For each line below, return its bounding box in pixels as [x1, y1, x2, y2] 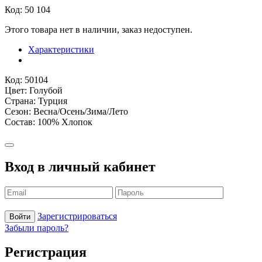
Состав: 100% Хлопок [5, 116, 92, 127]
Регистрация [5, 244, 87, 260]
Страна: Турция [5, 95, 67, 106]
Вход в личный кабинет [5, 158, 156, 174]
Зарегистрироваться [37, 211, 117, 221]
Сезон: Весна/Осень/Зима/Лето [5, 106, 128, 116]
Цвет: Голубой [5, 85, 63, 95]
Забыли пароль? [5, 222, 68, 233]
